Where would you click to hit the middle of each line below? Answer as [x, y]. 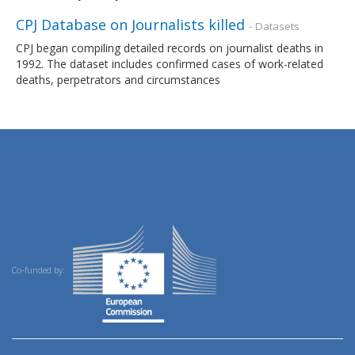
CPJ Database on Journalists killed [130, 24]
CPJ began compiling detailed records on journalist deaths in [170, 48]
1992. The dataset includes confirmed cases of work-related [170, 63]
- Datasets [274, 26]
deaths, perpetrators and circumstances [118, 79]
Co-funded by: [40, 270]
